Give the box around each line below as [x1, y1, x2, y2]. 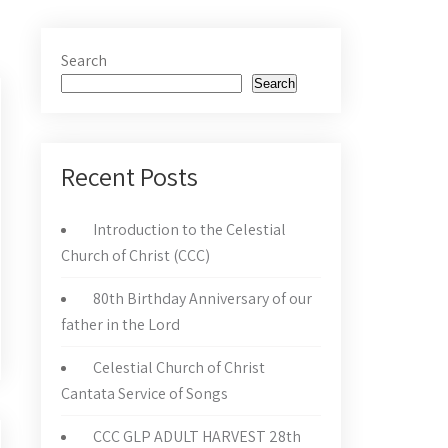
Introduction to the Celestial [93, 219, 286, 240]
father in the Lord [61, 314, 180, 335]
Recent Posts [61, 159, 198, 193]
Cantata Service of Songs [61, 383, 228, 404]
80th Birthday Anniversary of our [93, 288, 312, 309]
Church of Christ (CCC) [61, 245, 210, 266]
